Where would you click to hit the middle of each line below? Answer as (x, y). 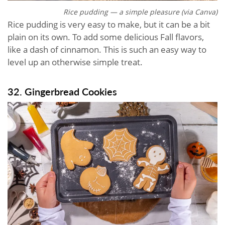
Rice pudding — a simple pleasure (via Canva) (140, 12)
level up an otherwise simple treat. (76, 62)
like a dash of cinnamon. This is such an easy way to (107, 49)
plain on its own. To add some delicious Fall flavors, (106, 37)
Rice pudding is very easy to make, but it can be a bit (109, 24)
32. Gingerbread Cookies (62, 91)
